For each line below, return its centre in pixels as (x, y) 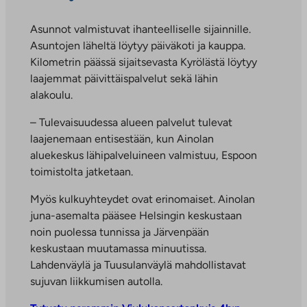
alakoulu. (51, 95)
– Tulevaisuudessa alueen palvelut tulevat (131, 123)
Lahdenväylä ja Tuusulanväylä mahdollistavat (138, 265)
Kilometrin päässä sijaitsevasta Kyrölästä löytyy (144, 62)
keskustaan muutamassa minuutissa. (118, 249)
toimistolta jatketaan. (82, 172)
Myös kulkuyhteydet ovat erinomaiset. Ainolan (143, 199)
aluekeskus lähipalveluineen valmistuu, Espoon (144, 156)
